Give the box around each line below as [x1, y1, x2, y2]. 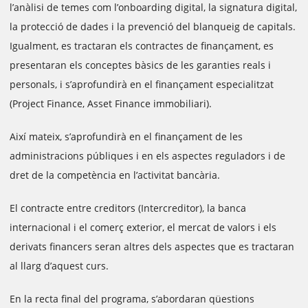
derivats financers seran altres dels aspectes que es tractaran [10, 240, 294, 253]
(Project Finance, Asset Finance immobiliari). [10, 97, 212, 110]
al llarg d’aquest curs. [10, 259, 109, 272]
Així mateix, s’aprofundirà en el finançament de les [10, 130, 243, 143]
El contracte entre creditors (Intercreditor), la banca [10, 201, 246, 214]
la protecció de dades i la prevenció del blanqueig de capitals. [10, 20, 296, 33]
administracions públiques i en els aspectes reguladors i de [10, 149, 285, 162]
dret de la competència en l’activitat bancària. [10, 168, 220, 181]
